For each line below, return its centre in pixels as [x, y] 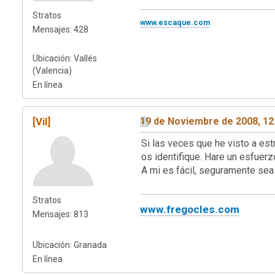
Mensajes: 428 [60, 29]
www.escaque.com [175, 22]
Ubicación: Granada [70, 245]
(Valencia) [52, 70]
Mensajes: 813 [60, 214]
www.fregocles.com [190, 209]
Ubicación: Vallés [65, 58]
